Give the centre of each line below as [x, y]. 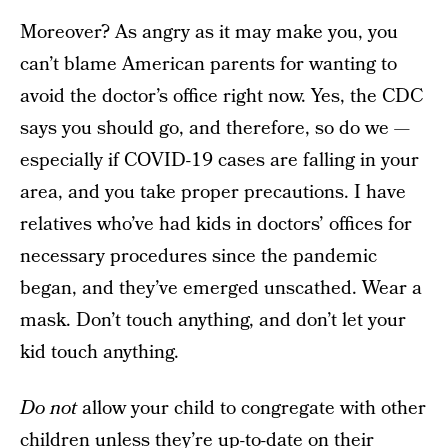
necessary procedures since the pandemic [198, 256]
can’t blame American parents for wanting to [208, 64]
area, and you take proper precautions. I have [213, 192]
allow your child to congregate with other [254, 408]
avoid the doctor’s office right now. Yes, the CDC [221, 96]
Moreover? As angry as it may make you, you [209, 32]
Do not [51, 408]
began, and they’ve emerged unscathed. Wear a [221, 288]
